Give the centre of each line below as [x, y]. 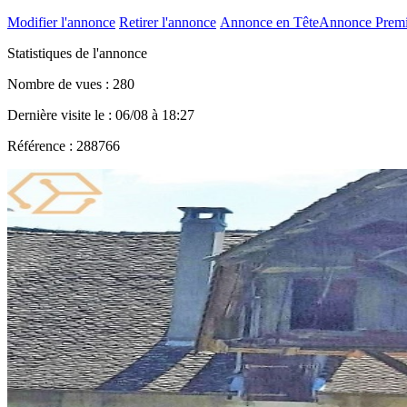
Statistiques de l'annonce [77, 53]
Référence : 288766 [64, 145]
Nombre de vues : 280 [71, 84]
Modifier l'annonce [61, 22]
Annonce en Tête [269, 22]
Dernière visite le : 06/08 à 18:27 [101, 114]
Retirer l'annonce [168, 22]
